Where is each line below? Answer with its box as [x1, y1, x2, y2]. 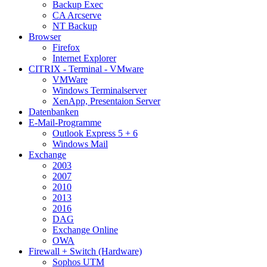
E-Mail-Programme [29, 117, 101, 128]
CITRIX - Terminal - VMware [29, 64, 144, 74]
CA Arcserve [52, 10, 101, 21]
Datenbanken [29, 107, 79, 117]
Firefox [52, 42, 80, 53]
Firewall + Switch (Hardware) [29, 246, 142, 257]
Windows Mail [52, 139, 108, 150]
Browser [29, 32, 61, 42]
